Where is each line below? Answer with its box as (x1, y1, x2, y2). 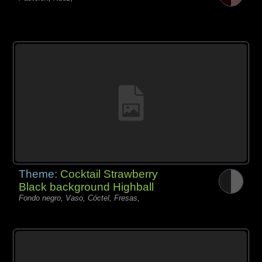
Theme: (19, 167, 61, 180)
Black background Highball (19, 180, 154, 193)
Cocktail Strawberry (60, 167, 158, 180)
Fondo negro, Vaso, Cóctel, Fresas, (19, 193, 140, 202)
